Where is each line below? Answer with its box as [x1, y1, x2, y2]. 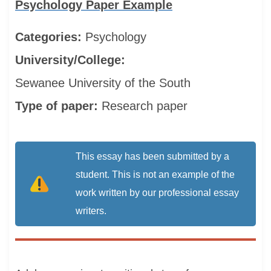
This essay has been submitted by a [76, 151, 229, 162]
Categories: [15, 30, 85, 44]
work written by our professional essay [76, 188, 239, 198]
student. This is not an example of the [76, 169, 235, 180]
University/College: [15, 53, 129, 67]
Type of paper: [15, 99, 102, 113]
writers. [76, 206, 106, 216]
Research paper [102, 99, 188, 113]
